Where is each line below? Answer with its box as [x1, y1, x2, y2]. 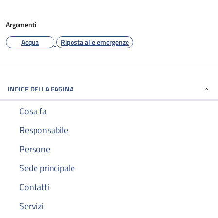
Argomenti [6, 19, 36, 30]
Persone [19, 143, 50, 156]
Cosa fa [19, 105, 47, 118]
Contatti [19, 181, 49, 194]
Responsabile [19, 124, 68, 137]
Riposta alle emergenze [61, 37, 129, 47]
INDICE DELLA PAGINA [8, 84, 73, 94]
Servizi [19, 200, 44, 213]
